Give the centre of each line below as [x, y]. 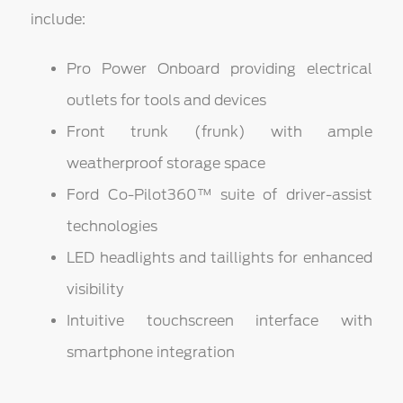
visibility [95, 290]
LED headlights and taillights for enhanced [219, 258]
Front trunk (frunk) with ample [219, 132]
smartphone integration [151, 353]
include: [58, 20]
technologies [112, 227]
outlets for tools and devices [167, 101]
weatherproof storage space [166, 164]
